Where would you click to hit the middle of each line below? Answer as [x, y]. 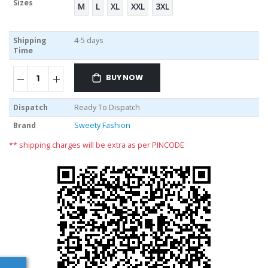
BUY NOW [124, 77]
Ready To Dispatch [107, 107]
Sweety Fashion [102, 125]
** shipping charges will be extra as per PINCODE [97, 145]
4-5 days [89, 40]
